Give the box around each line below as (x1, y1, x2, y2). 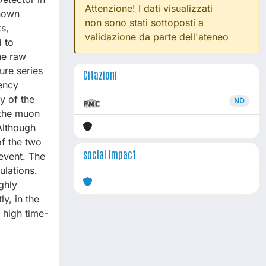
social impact (83, 147, 136, 160)
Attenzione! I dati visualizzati (85, 2, 213, 14)
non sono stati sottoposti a (85, 17, 204, 28)
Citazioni (83, 68, 117, 81)
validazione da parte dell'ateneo (85, 31, 229, 43)
